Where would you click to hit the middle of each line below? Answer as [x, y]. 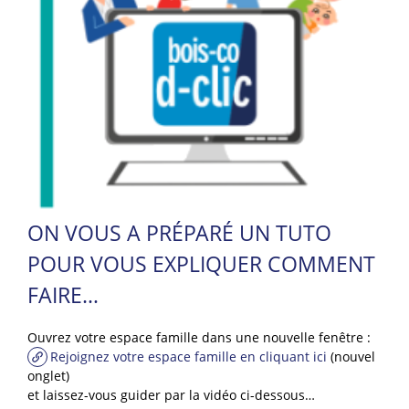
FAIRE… [63, 294]
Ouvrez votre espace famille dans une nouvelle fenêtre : [199, 338]
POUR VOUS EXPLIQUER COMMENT [201, 263]
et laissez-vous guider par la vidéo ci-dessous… [171, 395]
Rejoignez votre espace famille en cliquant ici [188, 357]
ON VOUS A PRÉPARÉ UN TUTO [179, 232]
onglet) [48, 376]
